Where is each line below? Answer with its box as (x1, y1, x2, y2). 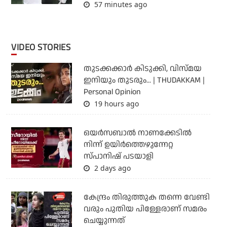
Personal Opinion (83, 86, 141, 98)
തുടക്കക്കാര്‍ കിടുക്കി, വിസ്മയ (83, 62, 202, 74)
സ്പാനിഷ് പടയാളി (83, 150, 154, 162)
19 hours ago (92, 98, 139, 108)
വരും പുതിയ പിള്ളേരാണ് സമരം (83, 203, 207, 215)
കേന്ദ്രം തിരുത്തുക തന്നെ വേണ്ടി (83, 191, 210, 203)
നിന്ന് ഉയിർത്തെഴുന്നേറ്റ (83, 138, 173, 150)
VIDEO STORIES (16, 40, 71, 54)
